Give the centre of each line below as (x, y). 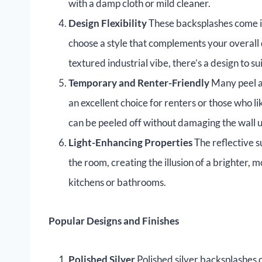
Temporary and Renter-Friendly (139, 83)
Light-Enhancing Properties (130, 143)
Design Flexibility (108, 23)
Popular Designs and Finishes (114, 221)
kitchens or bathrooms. (117, 182)
